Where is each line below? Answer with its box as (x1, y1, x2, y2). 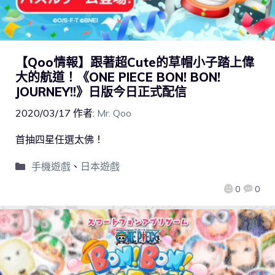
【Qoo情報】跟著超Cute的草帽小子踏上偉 (15, 55, 254, 71)
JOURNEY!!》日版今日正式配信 (15, 84, 187, 100)
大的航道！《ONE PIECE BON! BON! (15, 69, 220, 85)
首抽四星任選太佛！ (15, 133, 104, 146)
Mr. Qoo (97, 107, 131, 120)
